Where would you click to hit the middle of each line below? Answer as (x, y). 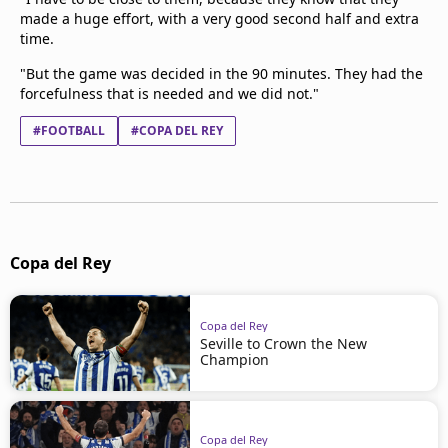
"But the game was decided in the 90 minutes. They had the (221, 73)
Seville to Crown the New (283, 343)
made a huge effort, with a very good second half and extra (219, 18)
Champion (234, 359)
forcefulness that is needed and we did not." (169, 93)
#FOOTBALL (69, 130)
